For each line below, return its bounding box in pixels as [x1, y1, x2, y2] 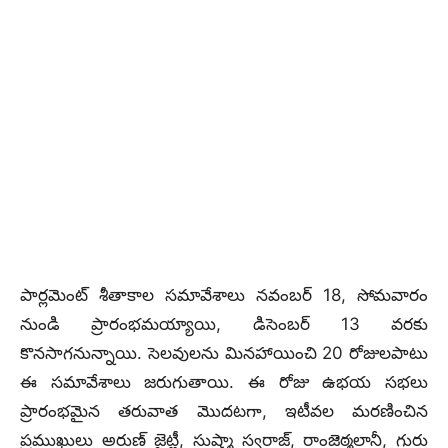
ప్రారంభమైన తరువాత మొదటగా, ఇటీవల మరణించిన [20, 401, 428, 421]
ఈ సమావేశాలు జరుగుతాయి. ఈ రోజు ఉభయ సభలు [20, 372, 428, 392]
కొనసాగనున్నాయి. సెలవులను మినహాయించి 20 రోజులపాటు [20, 343, 428, 363]
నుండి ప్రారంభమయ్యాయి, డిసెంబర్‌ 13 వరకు [20, 314, 428, 334]
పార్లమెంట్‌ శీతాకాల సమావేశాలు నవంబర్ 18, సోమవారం [20, 285, 428, 305]
